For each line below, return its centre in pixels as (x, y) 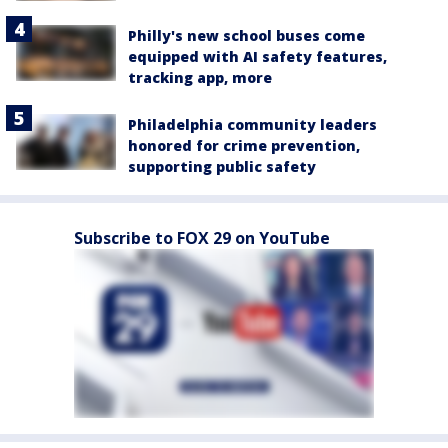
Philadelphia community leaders (252, 124)
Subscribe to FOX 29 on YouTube (202, 237)
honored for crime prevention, (244, 145)
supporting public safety (222, 166)
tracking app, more (200, 77)
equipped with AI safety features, (257, 56)
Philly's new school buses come (246, 35)
